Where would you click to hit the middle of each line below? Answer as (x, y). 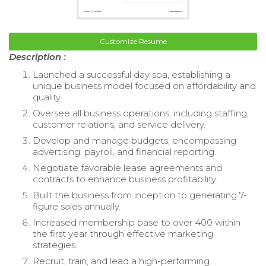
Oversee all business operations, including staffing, (141, 113)
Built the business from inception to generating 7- (140, 195)
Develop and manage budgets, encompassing (134, 140)
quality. (47, 97)
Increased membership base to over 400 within (137, 222)
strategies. (55, 245)
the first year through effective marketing (123, 233)
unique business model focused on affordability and (144, 85)
